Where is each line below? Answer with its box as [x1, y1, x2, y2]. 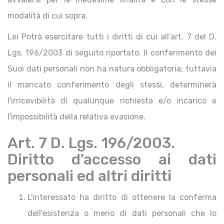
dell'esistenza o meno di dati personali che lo [27, 208, 216, 218]
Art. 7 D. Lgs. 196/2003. [7, 134, 175, 152]
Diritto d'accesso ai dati [7, 150, 216, 168]
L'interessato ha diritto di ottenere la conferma [27, 192, 216, 202]
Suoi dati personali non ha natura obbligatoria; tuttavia [7, 64, 216, 73]
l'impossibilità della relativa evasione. [7, 112, 145, 121]
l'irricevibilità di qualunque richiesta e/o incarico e [7, 96, 216, 105]
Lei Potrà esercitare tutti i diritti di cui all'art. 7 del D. [7, 32, 216, 41]
